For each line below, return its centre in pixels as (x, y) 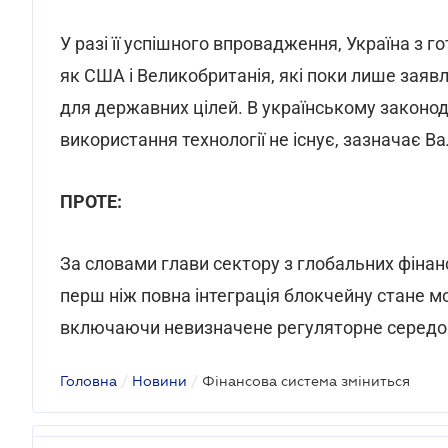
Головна (88, 381)
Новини (159, 381)
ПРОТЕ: (91, 201)
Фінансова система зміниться (306, 381)
